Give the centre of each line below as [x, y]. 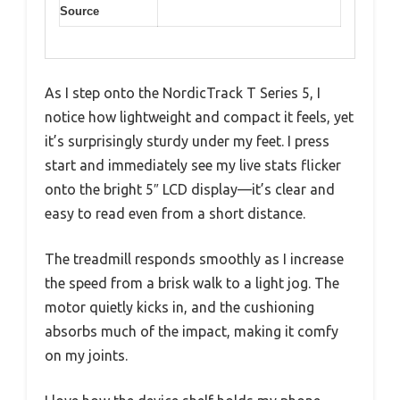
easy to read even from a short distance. [175, 213]
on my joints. [86, 355]
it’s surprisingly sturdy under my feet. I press [187, 141]
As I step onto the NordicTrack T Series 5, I [183, 92]
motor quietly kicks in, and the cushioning [179, 307]
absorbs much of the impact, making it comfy [192, 331]
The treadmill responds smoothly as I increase [194, 258]
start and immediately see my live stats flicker [193, 165]
